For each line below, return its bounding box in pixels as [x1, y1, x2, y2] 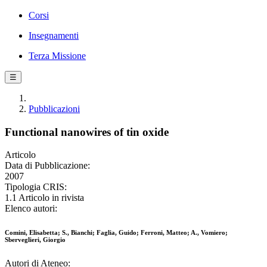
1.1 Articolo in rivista [5, 193, 84, 203]
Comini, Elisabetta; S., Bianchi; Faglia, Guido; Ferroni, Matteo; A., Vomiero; [5, 229, 228, 237]
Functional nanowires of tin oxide [5, 125, 169, 138]
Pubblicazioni [29, 104, 80, 114]
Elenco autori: [5, 203, 57, 214]
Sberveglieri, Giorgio [5, 236, 66, 244]
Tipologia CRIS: [5, 182, 67, 193]
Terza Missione [29, 51, 86, 61]
